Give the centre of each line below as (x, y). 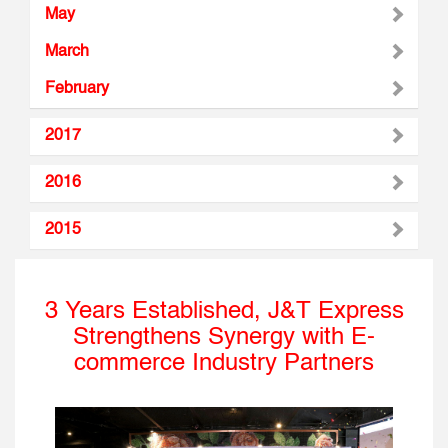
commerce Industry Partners (224, 363)
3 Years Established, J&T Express (224, 311)
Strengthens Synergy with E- (224, 337)
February (77, 88)
